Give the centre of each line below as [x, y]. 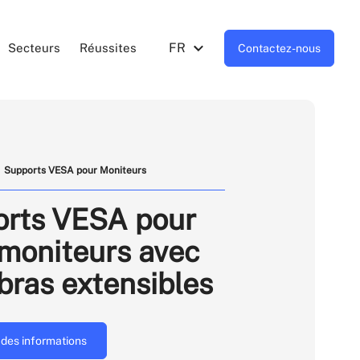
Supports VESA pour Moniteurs [75, 170]
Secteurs [34, 48]
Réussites [108, 48]
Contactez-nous [279, 48]
